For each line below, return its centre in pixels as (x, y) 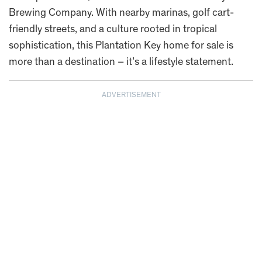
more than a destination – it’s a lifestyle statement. (121, 62)
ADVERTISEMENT (131, 95)
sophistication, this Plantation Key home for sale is (121, 46)
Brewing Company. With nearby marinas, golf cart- (121, 13)
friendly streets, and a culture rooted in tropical (113, 30)
